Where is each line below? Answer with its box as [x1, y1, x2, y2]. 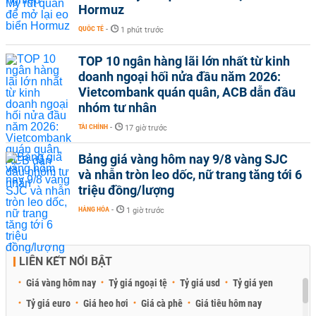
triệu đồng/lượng [78, 182, 174, 197]
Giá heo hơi [83, 297, 128, 309]
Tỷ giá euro [26, 297, 71, 309]
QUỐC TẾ [78, 24, 104, 32]
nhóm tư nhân [78, 99, 157, 115]
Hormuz [78, 1, 124, 17]
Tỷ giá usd [180, 276, 220, 288]
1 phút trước [121, 25, 164, 35]
